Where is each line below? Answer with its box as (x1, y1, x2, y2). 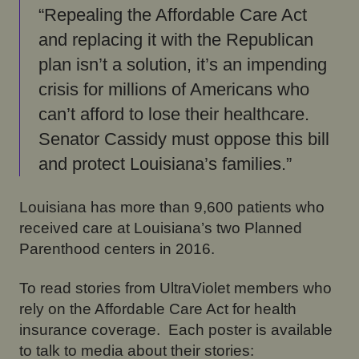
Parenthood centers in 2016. (18, 240, 215, 258)
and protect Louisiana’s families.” (38, 155, 292, 175)
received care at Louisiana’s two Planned (18, 220, 302, 237)
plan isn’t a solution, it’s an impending (38, 55, 327, 75)
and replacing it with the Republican (38, 30, 313, 50)
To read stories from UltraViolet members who (18, 280, 332, 297)
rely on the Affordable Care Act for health (18, 301, 296, 318)
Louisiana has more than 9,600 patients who (18, 199, 325, 216)
